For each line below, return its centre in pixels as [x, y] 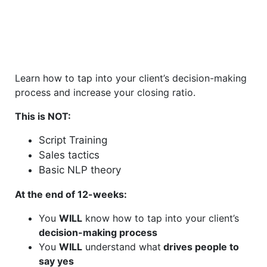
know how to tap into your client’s [161, 218]
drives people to [200, 247]
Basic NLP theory [80, 170]
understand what [122, 247]
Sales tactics [69, 155]
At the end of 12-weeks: [71, 195]
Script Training [73, 140]
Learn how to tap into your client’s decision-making [131, 78]
